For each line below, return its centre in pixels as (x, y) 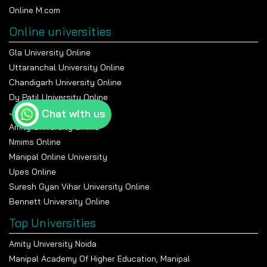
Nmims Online (35, 142)
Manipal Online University (58, 156)
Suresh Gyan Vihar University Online (79, 186)
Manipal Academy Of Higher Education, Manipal (100, 258)
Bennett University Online (59, 201)
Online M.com (35, 10)
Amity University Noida (53, 243)
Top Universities (52, 222)
